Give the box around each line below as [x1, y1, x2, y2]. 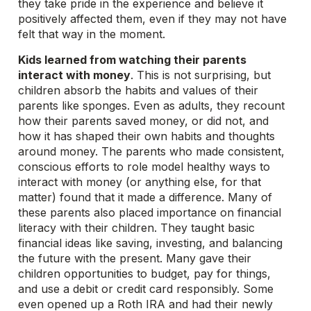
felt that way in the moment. [18, 27, 166, 41]
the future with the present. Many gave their [18, 251, 252, 265]
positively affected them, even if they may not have [18, 12, 287, 26]
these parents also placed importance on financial [18, 205, 282, 219]
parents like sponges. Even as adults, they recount [18, 99, 285, 112]
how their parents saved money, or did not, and [18, 114, 269, 128]
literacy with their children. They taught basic [18, 221, 255, 235]
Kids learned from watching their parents [18, 53, 247, 67]
